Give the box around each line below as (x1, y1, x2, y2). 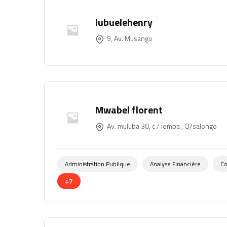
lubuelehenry (95, 14, 153, 30)
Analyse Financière (150, 159, 201, 169)
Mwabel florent (95, 101, 163, 118)
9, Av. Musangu (105, 32, 152, 44)
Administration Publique (65, 159, 130, 169)
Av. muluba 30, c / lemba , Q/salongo (105, 120, 217, 131)
